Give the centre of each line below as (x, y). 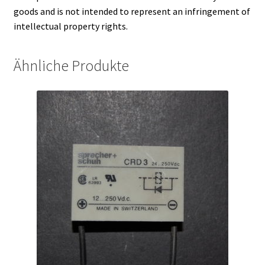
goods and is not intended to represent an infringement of (132, 12)
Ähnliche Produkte (71, 66)
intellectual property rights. (70, 26)
